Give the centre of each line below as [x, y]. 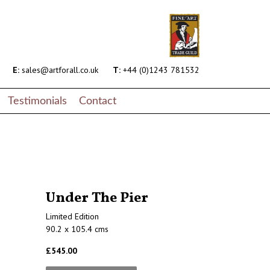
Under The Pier [97, 199]
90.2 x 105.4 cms [77, 229]
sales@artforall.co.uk [59, 70]
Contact [98, 101]
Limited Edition [72, 217]
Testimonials [37, 101]
